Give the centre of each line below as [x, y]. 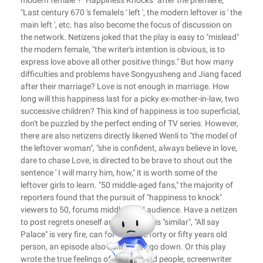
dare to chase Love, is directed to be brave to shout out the [126, 160]
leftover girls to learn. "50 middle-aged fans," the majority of [127, 185]
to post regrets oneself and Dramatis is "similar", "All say [120, 222]
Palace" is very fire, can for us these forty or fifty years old [124, 234]
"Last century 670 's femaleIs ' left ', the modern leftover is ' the [131, 12]
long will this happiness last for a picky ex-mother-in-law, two [130, 99]
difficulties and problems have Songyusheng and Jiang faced [131, 74]
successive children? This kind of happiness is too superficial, [130, 111]
